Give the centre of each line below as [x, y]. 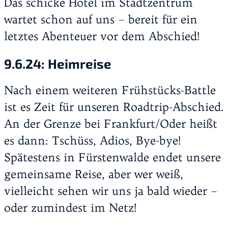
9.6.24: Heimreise [58, 63]
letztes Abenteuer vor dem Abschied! [102, 36]
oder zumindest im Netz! [70, 208]
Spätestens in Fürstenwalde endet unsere [112, 158]
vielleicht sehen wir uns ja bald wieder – [111, 191]
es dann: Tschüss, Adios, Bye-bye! [93, 141]
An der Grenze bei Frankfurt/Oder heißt [111, 124]
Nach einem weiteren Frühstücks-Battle [110, 90]
